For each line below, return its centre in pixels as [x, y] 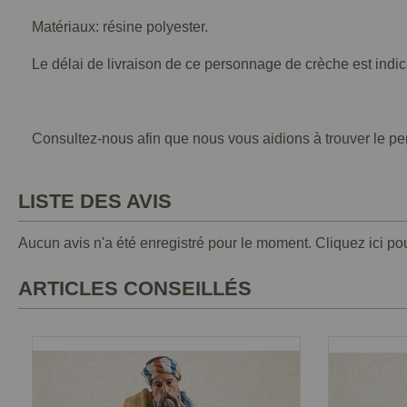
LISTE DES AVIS [95, 201]
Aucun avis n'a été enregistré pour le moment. [167, 243]
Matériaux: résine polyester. [120, 27]
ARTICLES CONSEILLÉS [135, 288]
